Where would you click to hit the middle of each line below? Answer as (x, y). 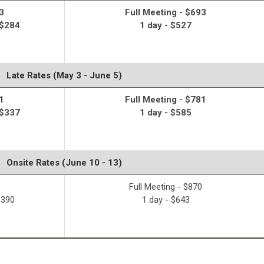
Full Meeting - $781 (166, 100)
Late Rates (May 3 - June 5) (64, 76)
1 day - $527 (166, 26)
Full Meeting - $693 (166, 13)
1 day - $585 (166, 113)
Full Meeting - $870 (166, 187)
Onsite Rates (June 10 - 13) (64, 163)
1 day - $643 (166, 200)
